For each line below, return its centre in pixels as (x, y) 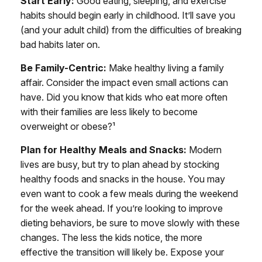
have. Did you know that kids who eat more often (124, 97)
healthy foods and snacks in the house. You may (123, 179)
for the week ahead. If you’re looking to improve (122, 208)
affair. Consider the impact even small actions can (124, 82)
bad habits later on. (60, 44)
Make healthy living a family (165, 68)
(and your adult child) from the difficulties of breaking (131, 30)
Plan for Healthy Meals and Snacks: (104, 150)
